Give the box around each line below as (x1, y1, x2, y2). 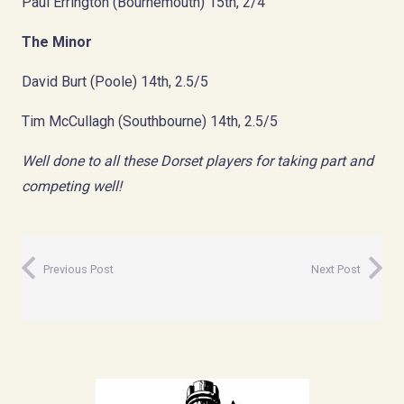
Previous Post (43, 262, 114, 276)
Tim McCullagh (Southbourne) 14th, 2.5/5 (22, 112, 278, 130)
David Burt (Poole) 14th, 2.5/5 (22, 72, 208, 90)
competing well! (22, 177, 122, 195)
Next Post (311, 262, 361, 276)
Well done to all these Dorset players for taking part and (22, 151, 373, 170)
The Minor (22, 32, 92, 50)
